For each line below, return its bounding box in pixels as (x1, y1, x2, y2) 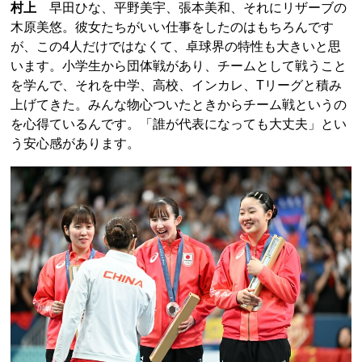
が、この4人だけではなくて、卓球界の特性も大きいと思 (11, 40, 341, 54)
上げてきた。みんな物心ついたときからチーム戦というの (11, 98, 347, 112)
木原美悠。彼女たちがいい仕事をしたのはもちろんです (11, 20, 334, 35)
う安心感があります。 (11, 137, 140, 151)
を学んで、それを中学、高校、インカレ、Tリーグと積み (11, 78, 342, 93)
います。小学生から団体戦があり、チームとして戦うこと (11, 59, 347, 74)
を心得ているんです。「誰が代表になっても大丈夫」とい (11, 117, 347, 132)
